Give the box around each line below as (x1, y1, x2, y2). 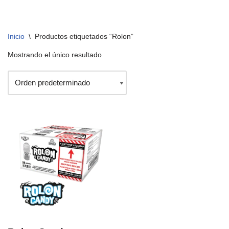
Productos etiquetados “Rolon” (35, 32, 133, 40)
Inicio (8, 32, 25, 40)
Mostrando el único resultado (8, 51, 102, 59)
